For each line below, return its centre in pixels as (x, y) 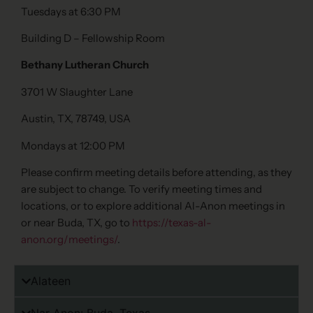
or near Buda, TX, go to (75, 222)
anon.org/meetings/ (69, 239)
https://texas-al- (172, 222)
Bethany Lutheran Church (85, 65)
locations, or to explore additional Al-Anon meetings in (153, 205)
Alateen (51, 281)
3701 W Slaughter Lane (77, 92)
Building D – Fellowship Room (93, 38)
